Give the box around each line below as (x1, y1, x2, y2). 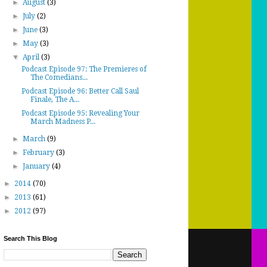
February (23, 148, 57, 157)
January (23, 162, 52, 170)
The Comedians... (30, 73, 88, 82)
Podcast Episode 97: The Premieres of (21, 65, 147, 73)
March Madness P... (30, 117, 95, 126)
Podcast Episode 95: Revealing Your (21, 109, 139, 117)
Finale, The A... (30, 95, 79, 104)
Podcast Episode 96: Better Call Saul (21, 87, 139, 95)
